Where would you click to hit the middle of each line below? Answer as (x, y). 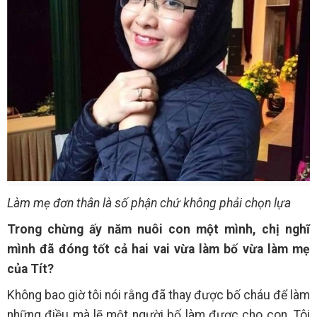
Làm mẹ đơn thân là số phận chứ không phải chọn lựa (149, 203)
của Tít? (30, 269)
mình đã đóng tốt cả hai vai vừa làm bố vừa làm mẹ (158, 249)
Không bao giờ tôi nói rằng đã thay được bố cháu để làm (158, 295)
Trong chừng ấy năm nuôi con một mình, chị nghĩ (158, 230)
